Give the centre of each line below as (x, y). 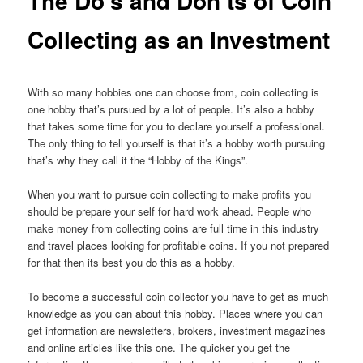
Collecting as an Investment (179, 40)
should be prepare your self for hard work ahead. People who (170, 211)
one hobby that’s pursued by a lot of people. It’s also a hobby (171, 109)
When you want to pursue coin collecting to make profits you (170, 194)
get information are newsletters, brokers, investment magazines (177, 330)
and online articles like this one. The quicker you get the (159, 347)
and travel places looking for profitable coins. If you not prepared (179, 245)
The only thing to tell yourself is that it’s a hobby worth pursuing (177, 143)
